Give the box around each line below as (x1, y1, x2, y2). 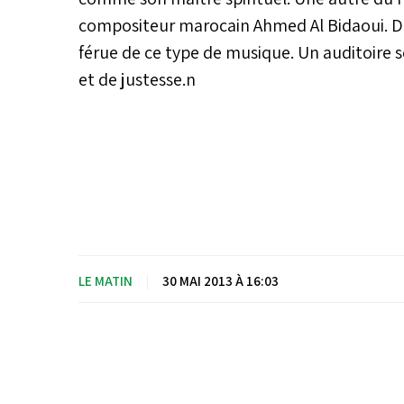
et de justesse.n (78, 67, 196, 91)
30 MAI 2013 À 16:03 (162, 271, 279, 289)
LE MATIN (78, 271, 135, 289)
